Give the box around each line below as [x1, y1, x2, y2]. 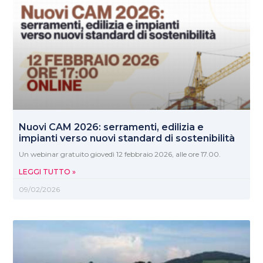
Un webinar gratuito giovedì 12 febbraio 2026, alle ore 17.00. [19, 149, 221, 159]
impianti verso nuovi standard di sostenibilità [19, 132, 235, 144]
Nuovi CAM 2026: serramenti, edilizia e [19, 121, 204, 133]
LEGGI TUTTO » [19, 167, 76, 176]
